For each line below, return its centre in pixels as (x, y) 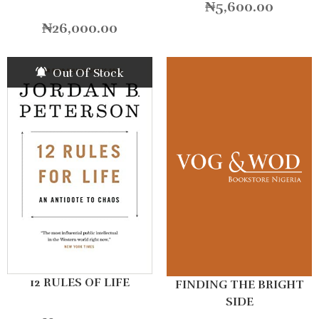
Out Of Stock (87, 73)
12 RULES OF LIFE (80, 283)
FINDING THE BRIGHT (239, 284)
